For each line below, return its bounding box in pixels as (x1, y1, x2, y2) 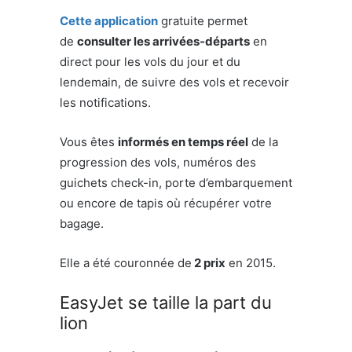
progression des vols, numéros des (60, 155, 256, 170)
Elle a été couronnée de (60, 255, 192, 271)
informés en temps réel (118, 134, 248, 150)
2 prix (192, 255, 225, 271)
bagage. (60, 216, 104, 232)
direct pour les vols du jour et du (60, 54, 240, 70)
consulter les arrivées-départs (77, 34, 250, 49)
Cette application (60, 13, 158, 29)
